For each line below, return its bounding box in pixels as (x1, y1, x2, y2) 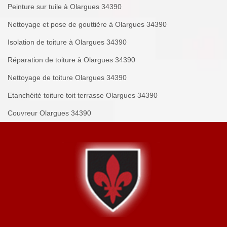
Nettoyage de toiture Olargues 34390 (8, 73, 127, 82)
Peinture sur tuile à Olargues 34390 (8, 3, 122, 11)
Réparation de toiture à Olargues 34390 (8, 56, 135, 64)
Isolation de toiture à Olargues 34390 (8, 38, 127, 47)
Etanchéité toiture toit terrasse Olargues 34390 (8, 91, 158, 100)
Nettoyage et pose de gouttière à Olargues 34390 (8, 20, 167, 29)
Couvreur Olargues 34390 (8, 109, 91, 118)
